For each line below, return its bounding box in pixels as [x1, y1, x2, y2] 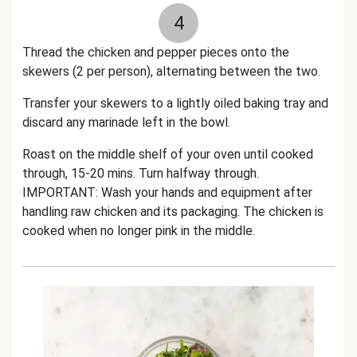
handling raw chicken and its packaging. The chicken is [22, 204, 324, 219]
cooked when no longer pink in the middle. [22, 223, 255, 238]
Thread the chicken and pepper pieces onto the [22, 45, 289, 60]
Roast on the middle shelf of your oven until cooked [22, 147, 313, 162]
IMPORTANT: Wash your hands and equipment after [22, 185, 312, 200]
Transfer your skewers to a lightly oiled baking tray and [22, 96, 328, 111]
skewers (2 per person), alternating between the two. [22, 64, 320, 79]
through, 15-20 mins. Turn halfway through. [22, 166, 259, 181]
